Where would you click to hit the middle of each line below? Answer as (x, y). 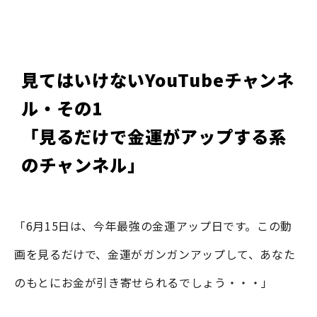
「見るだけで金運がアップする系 (154, 136)
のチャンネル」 (83, 164)
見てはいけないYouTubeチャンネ (158, 79)
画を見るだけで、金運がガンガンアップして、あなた (155, 254)
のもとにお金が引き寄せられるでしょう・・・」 (144, 282)
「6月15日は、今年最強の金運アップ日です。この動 (153, 225)
